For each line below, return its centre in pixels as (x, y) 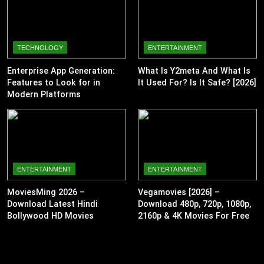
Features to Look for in (54, 82)
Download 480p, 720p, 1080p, (194, 204)
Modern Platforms (44, 94)
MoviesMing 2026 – (46, 192)
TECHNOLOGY (40, 47)
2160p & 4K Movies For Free (194, 216)
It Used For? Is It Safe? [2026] (197, 82)
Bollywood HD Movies (50, 216)
